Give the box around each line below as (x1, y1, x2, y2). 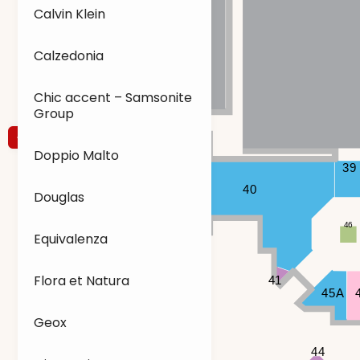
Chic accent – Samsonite (34, 88, 192, 107)
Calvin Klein (34, 5, 105, 23)
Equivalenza (34, 230, 108, 248)
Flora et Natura (34, 272, 129, 290)
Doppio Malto (34, 146, 119, 165)
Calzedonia (34, 47, 104, 65)
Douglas (34, 188, 84, 207)
